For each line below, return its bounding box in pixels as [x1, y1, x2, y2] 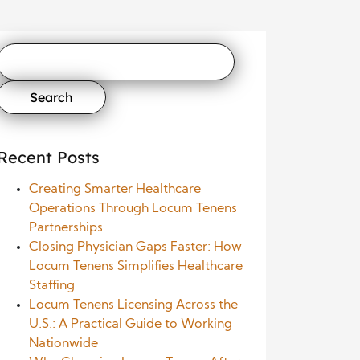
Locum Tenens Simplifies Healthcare [29, 260, 243, 273]
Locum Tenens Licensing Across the [29, 299, 238, 312]
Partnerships [29, 222, 103, 235]
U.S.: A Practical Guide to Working [29, 318, 232, 331]
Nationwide [29, 337, 98, 350]
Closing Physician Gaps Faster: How [29, 241, 242, 254]
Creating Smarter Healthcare [29, 183, 201, 196]
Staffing [29, 280, 75, 292]
